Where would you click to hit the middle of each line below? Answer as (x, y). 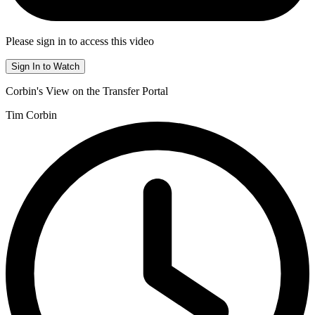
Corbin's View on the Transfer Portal (87, 91)
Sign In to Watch (45, 67)
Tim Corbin (31, 115)
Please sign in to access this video (80, 41)
